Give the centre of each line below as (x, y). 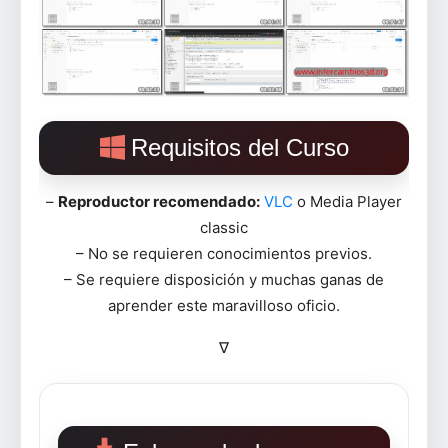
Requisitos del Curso (239, 148)
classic (224, 228)
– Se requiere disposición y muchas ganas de (224, 280)
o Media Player (347, 202)
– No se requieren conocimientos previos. (224, 254)
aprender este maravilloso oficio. (224, 306)
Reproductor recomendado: (159, 202)
